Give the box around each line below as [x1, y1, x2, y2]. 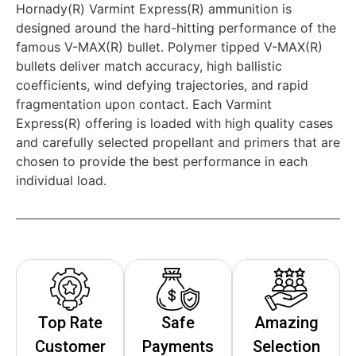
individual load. [16, 172, 106, 188]
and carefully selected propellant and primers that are [16, 133, 340, 150]
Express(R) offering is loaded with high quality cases [16, 114, 333, 131]
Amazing [253, 312, 319, 332]
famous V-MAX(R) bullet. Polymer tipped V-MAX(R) [16, 38, 323, 55]
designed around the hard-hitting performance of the [16, 19, 336, 36]
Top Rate [37, 312, 103, 332]
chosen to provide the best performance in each [16, 153, 308, 169]
